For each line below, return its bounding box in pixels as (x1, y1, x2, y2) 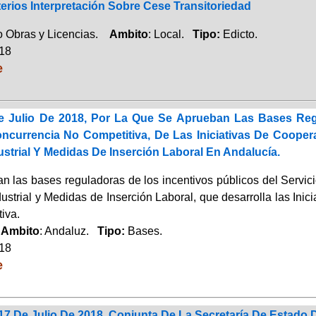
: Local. (147, 28, 193, 40)
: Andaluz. (39, 224, 97, 237)
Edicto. (222, 28, 257, 40)
